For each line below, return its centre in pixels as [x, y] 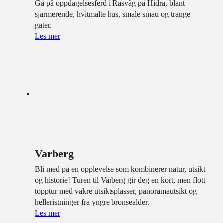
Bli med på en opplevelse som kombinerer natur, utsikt [120, 169]
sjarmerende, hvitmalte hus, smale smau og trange [112, 14]
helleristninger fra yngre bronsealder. [92, 202]
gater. [43, 25]
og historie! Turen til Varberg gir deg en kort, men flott [120, 180]
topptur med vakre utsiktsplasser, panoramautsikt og [116, 191]
